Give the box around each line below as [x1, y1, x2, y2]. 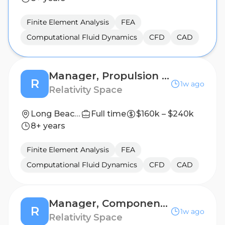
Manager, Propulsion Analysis [162, 70, 169, 82]
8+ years [31, 121, 65, 131]
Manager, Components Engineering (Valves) [160, 197, 168, 209]
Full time [91, 109, 126, 119]
